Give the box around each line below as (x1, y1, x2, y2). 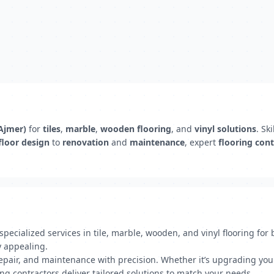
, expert (185, 136, 218, 148)
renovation (62, 136, 109, 148)
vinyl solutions (194, 123, 256, 135)
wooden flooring (100, 123, 171, 135)
